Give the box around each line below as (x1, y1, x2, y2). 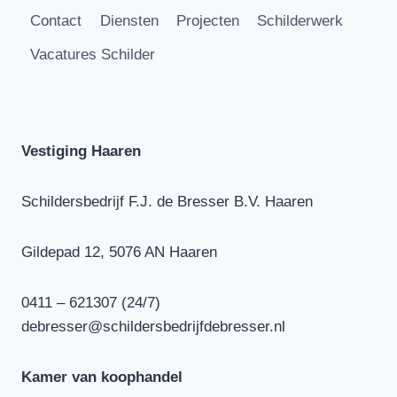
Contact (30, 12, 82, 30)
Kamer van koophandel (21, 368, 183, 385)
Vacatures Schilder (30, 45, 156, 63)
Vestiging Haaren (21, 142, 141, 160)
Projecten (175, 12, 239, 30)
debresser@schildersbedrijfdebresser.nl (21, 317, 285, 335)
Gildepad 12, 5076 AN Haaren (21, 243, 217, 261)
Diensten (99, 12, 159, 30)
